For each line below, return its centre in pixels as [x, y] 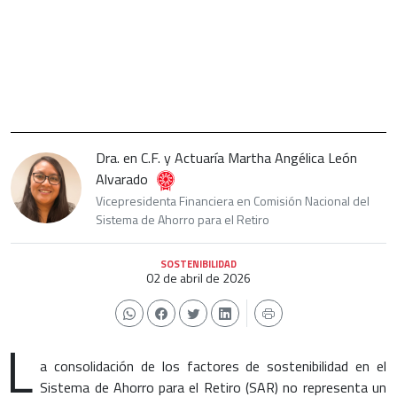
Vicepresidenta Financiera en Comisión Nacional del [233, 201]
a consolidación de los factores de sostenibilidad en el [213, 366]
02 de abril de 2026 [198, 278]
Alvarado [122, 179]
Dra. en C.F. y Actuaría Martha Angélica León [226, 158]
